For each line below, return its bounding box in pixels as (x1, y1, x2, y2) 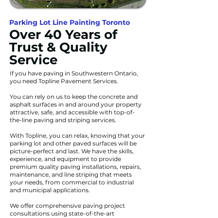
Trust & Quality (9, 39, 108, 55)
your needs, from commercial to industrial (10, 179, 134, 186)
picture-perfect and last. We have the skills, (10, 147, 134, 155)
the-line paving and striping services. (10, 116, 116, 124)
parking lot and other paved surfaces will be (10, 140, 137, 147)
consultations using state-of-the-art (10, 210, 114, 217)
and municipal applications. (10, 186, 90, 194)
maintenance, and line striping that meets (10, 171, 132, 178)
